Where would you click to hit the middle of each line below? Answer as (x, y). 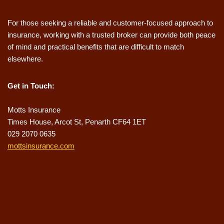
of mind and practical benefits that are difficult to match (96, 47)
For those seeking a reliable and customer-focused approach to (110, 23)
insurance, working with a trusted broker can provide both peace (111, 35)
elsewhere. (25, 59)
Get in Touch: (31, 86)
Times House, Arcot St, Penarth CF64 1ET (77, 122)
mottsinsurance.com (41, 146)
